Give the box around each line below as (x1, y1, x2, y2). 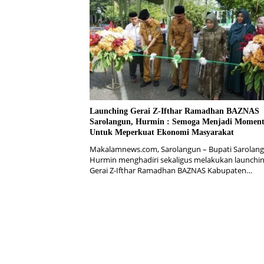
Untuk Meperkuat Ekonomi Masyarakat (90, 127, 234, 137)
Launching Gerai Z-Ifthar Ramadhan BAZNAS (90, 106, 259, 115)
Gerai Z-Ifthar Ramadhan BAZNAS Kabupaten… (90, 164, 252, 176)
